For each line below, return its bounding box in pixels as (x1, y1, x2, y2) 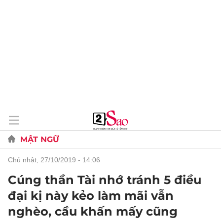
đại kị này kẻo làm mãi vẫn (8, 188, 174, 203)
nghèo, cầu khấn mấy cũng (8, 204, 178, 219)
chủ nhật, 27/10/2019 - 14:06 (13, 156, 100, 164)
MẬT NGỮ (20, 135, 59, 144)
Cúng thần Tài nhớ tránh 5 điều (8, 173, 201, 187)
